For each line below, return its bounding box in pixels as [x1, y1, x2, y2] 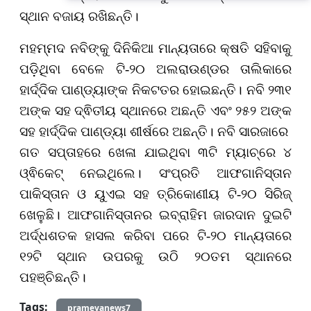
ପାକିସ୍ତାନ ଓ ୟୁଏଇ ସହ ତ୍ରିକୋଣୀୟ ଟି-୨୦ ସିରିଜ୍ [19, 186, 292, 201]
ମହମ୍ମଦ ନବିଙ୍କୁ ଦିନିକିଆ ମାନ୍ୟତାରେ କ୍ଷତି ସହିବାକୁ [19, 40, 292, 56]
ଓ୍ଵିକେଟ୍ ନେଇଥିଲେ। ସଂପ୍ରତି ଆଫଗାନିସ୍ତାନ [19, 165, 292, 180]
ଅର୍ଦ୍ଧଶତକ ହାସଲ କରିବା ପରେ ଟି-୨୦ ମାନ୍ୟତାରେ [19, 228, 292, 243]
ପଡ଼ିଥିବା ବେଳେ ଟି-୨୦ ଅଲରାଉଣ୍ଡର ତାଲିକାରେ [19, 61, 292, 76]
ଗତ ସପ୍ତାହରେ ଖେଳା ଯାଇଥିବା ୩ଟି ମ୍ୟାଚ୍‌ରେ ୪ [19, 144, 292, 160]
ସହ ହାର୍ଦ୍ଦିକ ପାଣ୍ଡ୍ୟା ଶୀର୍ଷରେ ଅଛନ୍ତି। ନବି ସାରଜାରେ [19, 124, 292, 139]
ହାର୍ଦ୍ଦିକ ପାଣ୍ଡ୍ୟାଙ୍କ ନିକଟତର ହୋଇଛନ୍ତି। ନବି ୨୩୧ [19, 82, 292, 97]
